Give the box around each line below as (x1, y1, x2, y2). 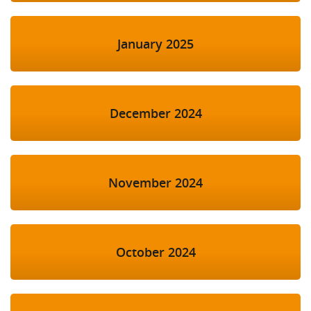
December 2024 (109, 105, 202, 122)
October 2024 (115, 244, 196, 261)
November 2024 (108, 174, 203, 192)
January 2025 (117, 35, 194, 53)
